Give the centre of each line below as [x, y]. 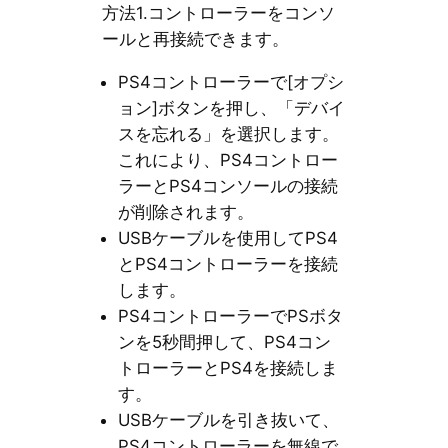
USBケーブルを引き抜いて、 [228, 420]
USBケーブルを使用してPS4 [227, 238]
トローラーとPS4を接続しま [227, 368]
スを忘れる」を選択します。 [228, 134]
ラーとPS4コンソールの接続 [227, 186]
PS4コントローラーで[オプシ [230, 82]
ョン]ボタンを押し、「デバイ [231, 108]
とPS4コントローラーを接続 [227, 264]
